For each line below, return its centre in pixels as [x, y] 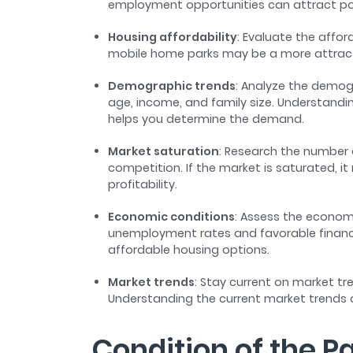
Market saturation [163, 152]
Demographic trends [172, 86]
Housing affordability [173, 37]
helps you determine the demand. [208, 119]
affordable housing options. [190, 250]
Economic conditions [171, 217]
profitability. [144, 185]
